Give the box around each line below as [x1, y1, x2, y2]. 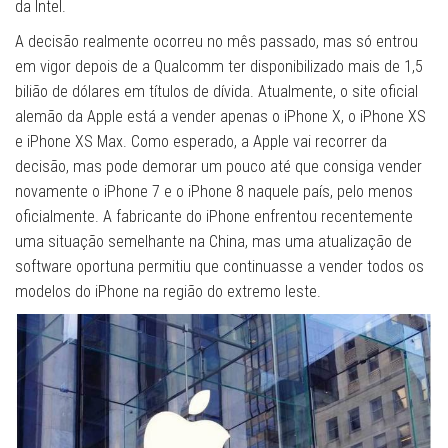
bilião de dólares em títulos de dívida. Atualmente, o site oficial [15, 81, 418, 101]
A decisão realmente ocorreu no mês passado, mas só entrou [15, 31, 418, 51]
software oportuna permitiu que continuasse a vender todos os [15, 256, 424, 276]
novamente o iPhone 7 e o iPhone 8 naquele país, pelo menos [15, 181, 413, 201]
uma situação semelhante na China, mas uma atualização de [15, 231, 412, 251]
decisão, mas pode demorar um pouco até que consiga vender [15, 156, 422, 176]
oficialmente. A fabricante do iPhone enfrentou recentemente [15, 206, 413, 226]
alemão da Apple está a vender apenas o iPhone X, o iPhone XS [15, 106, 426, 126]
